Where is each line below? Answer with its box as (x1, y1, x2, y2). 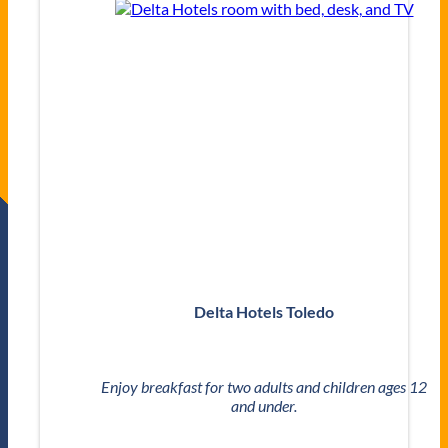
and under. (231, 395, 297, 415)
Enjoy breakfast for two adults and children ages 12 (101, 376, 427, 396)
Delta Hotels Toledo (194, 301, 334, 321)
